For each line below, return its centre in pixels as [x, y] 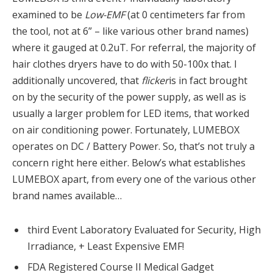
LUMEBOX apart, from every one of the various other [134, 179]
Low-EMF [105, 15]
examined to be [48, 15]
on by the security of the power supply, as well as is [129, 97]
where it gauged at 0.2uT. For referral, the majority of [134, 48]
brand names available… [67, 196]
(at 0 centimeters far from [185, 15]
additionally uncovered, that [77, 81]
